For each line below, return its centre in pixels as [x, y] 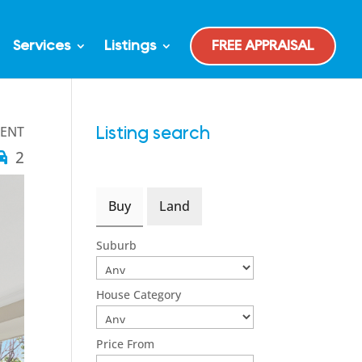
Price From [126, 344]
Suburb [117, 245]
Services [42, 46]
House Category [139, 295]
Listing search [154, 133]
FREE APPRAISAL [263, 46]
